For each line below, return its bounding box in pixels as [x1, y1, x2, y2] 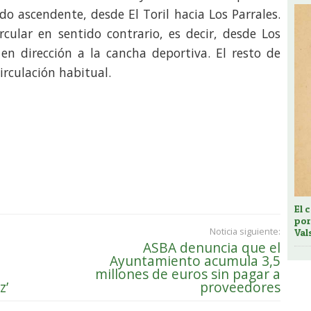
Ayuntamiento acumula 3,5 [110, 251, 280, 270]
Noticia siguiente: [210, 224, 280, 237]
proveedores [200, 277, 280, 296]
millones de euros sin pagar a [95, 264, 280, 283]
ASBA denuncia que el [143, 237, 280, 257]
